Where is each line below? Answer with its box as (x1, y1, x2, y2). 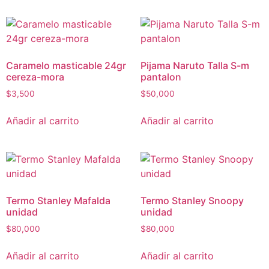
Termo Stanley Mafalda (6, 195, 110, 207)
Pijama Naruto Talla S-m (141, 59, 249, 72)
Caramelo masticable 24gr (6, 59, 126, 72)
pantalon (141, 71, 181, 83)
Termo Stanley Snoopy (141, 195, 244, 207)
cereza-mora (6, 71, 64, 83)
